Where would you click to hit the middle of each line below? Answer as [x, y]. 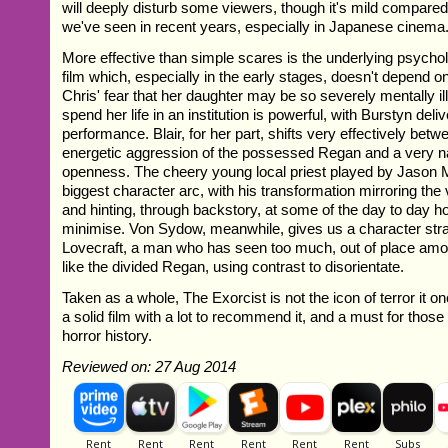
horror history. [107, 335]
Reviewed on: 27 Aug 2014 [149, 366]
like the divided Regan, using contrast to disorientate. [233, 266]
